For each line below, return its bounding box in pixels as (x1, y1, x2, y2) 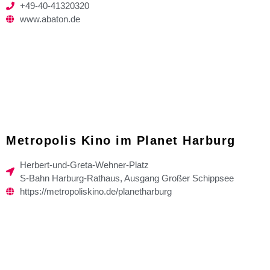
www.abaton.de (19, 13, 80, 24)
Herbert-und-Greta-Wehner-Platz (19, 159, 149, 170)
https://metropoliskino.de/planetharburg (19, 186, 172, 196)
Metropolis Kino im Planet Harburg (6, 133, 236, 147)
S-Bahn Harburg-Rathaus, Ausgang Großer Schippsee (19, 172, 234, 183)
